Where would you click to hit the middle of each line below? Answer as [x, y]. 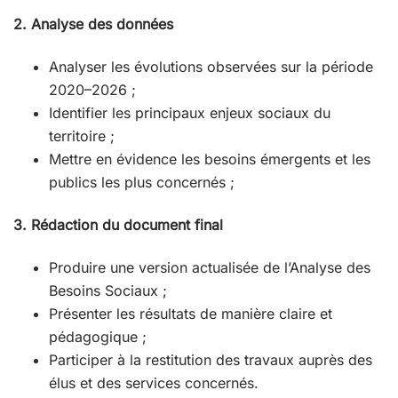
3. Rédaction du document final [118, 225]
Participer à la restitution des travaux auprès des [211, 360]
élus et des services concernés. [154, 383]
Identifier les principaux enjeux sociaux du [190, 113]
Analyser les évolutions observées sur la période [211, 67]
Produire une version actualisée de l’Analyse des [210, 268]
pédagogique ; [98, 337]
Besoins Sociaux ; [108, 291]
